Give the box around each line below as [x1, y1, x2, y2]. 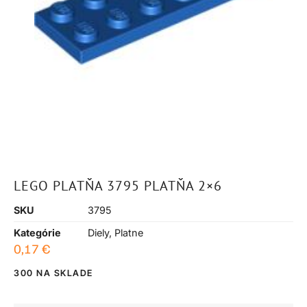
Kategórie [14, 227, 61, 239]
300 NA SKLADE [14, 267, 93, 278]
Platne [114, 227, 143, 239]
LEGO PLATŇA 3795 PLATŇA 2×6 [14, 177, 222, 195]
